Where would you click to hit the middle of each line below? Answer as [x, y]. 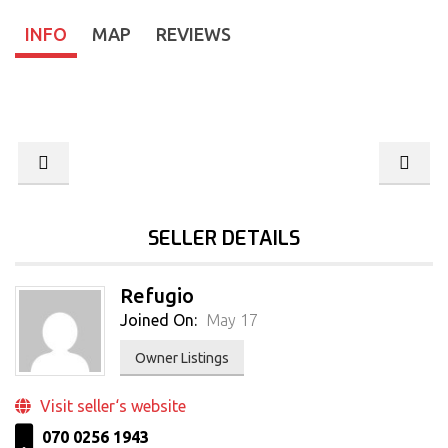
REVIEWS [193, 34]
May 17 [230, 320]
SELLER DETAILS [224, 239]
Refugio [157, 296]
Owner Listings [182, 358]
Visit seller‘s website [111, 406]
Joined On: [158, 320]
